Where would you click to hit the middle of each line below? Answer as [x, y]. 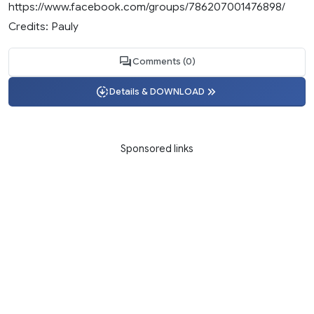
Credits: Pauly [43, 26]
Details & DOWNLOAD [157, 91]
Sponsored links [157, 149]
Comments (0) [164, 62]
